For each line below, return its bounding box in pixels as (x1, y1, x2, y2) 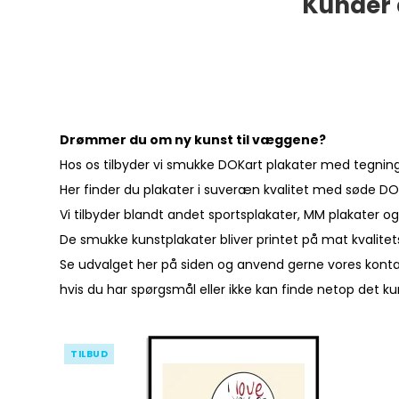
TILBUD (70, 346, 109, 361)
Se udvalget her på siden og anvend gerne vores (60, 255, 366, 273)
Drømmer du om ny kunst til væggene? (60, 130, 327, 149)
